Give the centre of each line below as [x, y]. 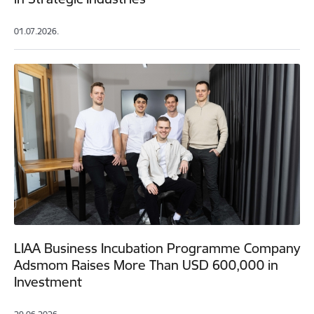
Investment [48, 282]
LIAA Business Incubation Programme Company [157, 248]
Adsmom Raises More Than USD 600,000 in [146, 265]
